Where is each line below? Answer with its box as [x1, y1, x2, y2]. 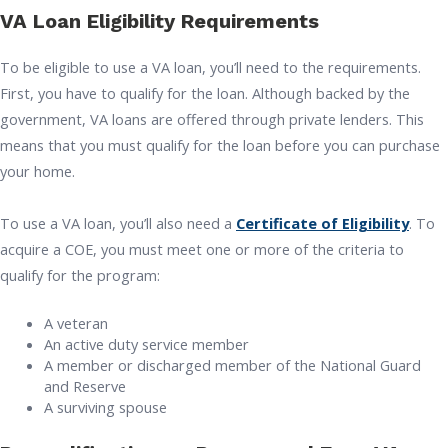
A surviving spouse [43, 397, 167, 418]
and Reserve [43, 376, 126, 397]
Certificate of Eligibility [236, 212, 409, 233]
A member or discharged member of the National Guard [43, 355, 421, 376]
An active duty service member [43, 334, 249, 355]
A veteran [43, 313, 108, 334]
